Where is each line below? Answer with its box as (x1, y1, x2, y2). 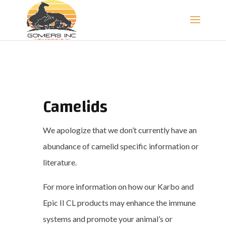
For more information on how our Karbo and (42, 181, 194, 191)
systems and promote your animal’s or (42, 213, 173, 223)
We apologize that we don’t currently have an (42, 125, 197, 135)
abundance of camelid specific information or (42, 141, 199, 151)
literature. (42, 157, 77, 167)
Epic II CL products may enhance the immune (42, 197, 196, 207)
